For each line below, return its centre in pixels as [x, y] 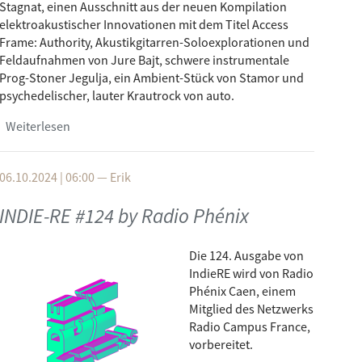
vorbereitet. [221, 344]
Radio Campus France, [250, 326]
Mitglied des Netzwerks [251, 309]
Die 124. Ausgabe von [246, 255]
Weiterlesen [38, 126]
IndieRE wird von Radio [251, 273]
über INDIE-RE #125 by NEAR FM [155, 126]
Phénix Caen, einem [242, 291]
